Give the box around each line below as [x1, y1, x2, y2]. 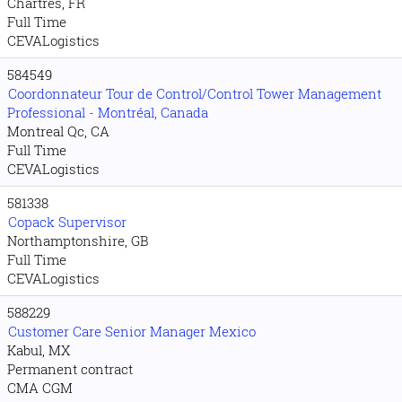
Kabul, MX [7, 341, 70, 359]
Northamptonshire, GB [7, 232, 149, 249]
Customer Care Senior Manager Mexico [8, 322, 256, 340]
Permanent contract [7, 360, 133, 378]
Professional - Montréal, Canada [7, 103, 208, 121]
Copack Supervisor [8, 213, 127, 231]
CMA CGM [7, 379, 73, 397]
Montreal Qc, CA [7, 122, 109, 140]
